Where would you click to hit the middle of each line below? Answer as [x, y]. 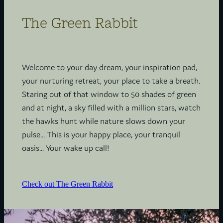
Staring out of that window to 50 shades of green [109, 94]
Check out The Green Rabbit [67, 184]
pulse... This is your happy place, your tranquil [101, 135]
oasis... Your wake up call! [65, 148]
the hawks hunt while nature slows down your [104, 121]
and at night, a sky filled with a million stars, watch [111, 108]
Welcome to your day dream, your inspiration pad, [110, 67]
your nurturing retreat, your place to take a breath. [111, 81]
